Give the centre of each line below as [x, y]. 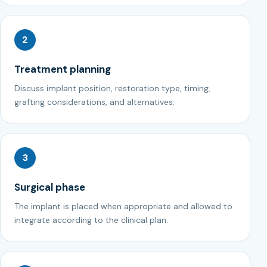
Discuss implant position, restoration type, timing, [112, 88]
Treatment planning [63, 69]
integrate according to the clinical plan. [91, 220]
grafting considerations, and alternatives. [94, 102]
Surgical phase [50, 187]
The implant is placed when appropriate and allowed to [123, 206]
